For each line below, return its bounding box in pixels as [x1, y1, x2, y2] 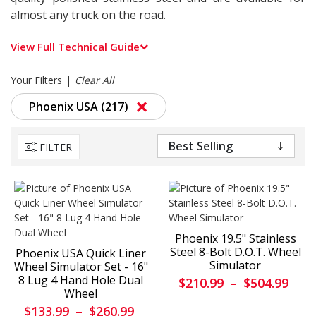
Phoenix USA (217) [29, 99, 128, 115]
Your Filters [11, 73, 62, 87]
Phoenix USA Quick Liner [16, 245, 146, 262]
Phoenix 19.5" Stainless [174, 231, 296, 247]
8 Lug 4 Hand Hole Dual [18, 272, 143, 288]
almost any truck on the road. [11, 7, 166, 23]
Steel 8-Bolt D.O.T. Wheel [169, 244, 301, 260]
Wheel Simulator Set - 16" [13, 259, 148, 275]
